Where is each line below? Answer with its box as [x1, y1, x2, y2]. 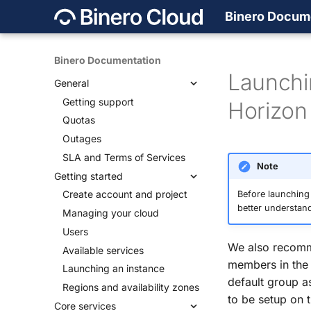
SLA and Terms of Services [62, 151, 185, 163]
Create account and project [62, 188, 187, 201]
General [54, 76, 89, 89]
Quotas [62, 114, 95, 126]
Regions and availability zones [62, 281, 199, 293]
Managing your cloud [62, 207, 159, 219]
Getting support [62, 95, 134, 108]
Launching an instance [62, 262, 165, 275]
